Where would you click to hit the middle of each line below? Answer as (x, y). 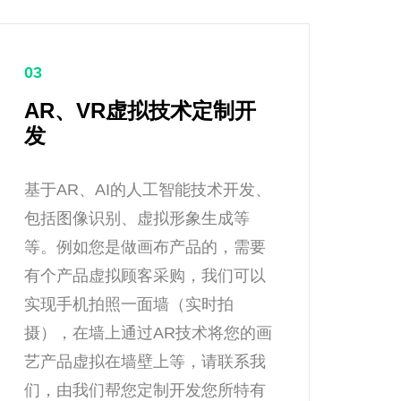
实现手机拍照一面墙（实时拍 (129, 304)
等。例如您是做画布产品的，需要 (145, 247)
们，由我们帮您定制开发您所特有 (145, 390)
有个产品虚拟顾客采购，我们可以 (145, 276)
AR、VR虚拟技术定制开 (140, 111)
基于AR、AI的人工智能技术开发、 (148, 190)
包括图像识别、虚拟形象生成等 (137, 218)
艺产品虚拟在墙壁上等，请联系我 (145, 362)
